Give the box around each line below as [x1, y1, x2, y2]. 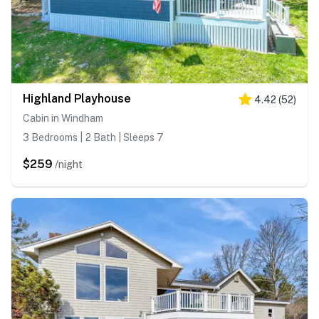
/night [55, 159, 83, 171]
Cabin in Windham [23, 113, 103, 125]
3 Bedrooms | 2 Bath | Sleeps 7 [23, 132, 164, 144]
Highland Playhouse [23, 92, 131, 106]
